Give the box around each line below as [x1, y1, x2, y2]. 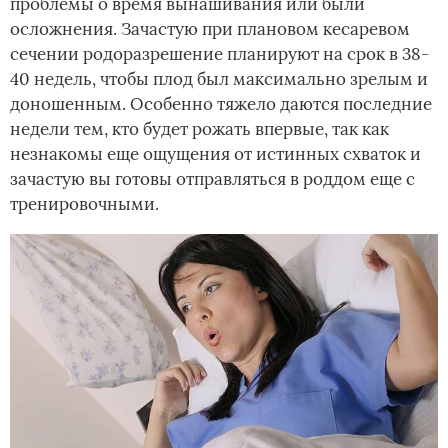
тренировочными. [10, 192, 159, 215]
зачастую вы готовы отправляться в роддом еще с [10, 167, 415, 190]
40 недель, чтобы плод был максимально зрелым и [10, 67, 428, 90]
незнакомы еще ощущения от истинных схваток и [10, 142, 421, 165]
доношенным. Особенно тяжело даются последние [10, 92, 432, 115]
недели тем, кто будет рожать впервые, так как [10, 117, 389, 140]
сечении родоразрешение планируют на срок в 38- [10, 42, 429, 65]
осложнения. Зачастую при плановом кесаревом [10, 17, 410, 40]
